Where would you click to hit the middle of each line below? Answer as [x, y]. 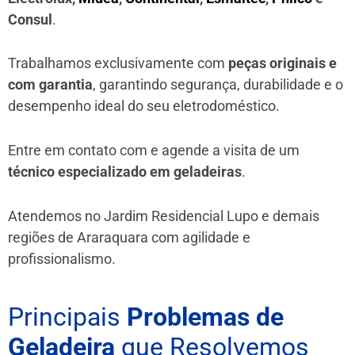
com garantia [50, 85]
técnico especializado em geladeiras [125, 172]
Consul [30, 19]
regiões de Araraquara [78, 237]
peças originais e [282, 63]
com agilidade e [199, 237]
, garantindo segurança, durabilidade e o [218, 85]
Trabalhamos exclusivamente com [118, 63]
